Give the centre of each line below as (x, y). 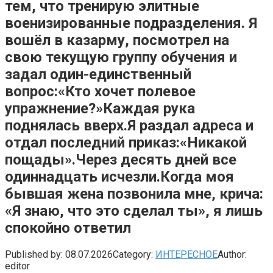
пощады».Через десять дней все (121, 159)
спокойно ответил (68, 228)
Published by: (34, 254)
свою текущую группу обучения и (121, 57)
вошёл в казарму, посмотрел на (117, 40)
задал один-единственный (98, 74)
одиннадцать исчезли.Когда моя (119, 176)
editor (17, 266)
